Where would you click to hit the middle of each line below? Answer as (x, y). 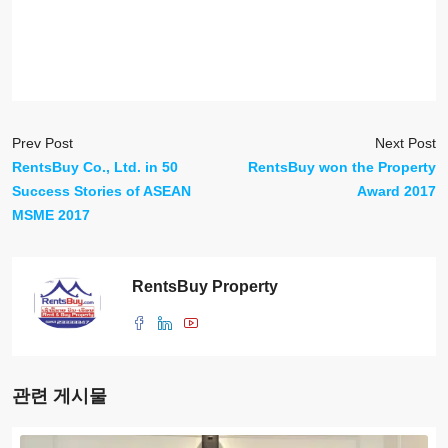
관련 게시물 (59, 395)
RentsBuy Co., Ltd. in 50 (95, 166)
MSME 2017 (51, 214)
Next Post (405, 142)
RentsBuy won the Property (342, 166)
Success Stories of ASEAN (101, 190)
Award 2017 (396, 190)
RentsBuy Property (205, 286)
